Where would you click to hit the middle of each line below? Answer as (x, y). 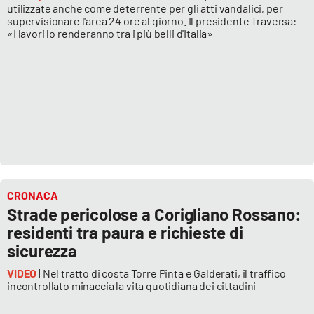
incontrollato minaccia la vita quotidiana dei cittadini (134, 286)
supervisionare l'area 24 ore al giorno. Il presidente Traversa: (152, 21)
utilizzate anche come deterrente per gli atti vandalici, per (145, 8)
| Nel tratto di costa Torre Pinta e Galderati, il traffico (161, 273)
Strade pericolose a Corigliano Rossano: (155, 214)
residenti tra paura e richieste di (125, 233)
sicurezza (42, 251)
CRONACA (33, 196)
